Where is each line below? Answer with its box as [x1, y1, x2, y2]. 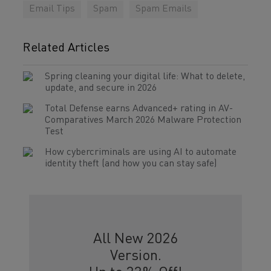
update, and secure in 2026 [45, 83, 157, 93]
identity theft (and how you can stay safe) [45, 159, 217, 169]
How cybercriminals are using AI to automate [45, 148, 237, 157]
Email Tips [29, 4, 75, 14]
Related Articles [23, 42, 109, 54]
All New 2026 [93, 232, 178, 247]
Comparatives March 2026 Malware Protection [45, 116, 241, 125]
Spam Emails [135, 4, 192, 14]
